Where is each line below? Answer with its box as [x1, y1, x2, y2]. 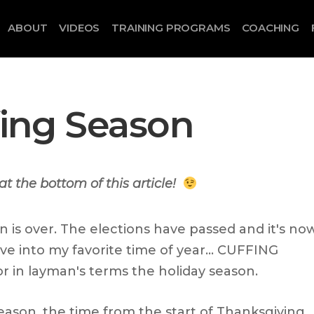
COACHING [242, 21, 300, 34]
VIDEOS [59, 21, 100, 34]
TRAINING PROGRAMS [111, 21, 231, 34]
